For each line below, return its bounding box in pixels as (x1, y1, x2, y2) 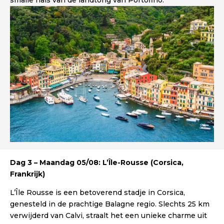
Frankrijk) (10, 169, 45, 179)
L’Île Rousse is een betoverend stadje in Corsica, (10, 188, 185, 197)
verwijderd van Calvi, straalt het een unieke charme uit (10, 211, 207, 220)
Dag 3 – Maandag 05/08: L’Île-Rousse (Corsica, (10, 158, 183, 167)
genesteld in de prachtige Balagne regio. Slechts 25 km (10, 199, 209, 209)
